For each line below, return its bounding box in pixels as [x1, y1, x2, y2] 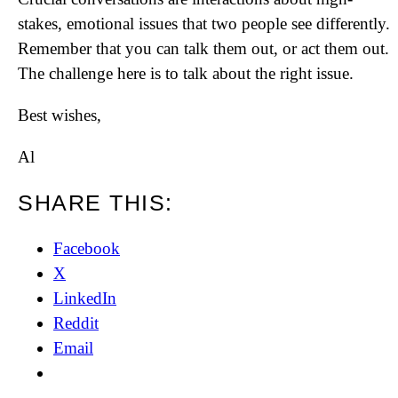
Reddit [53, 314, 99, 332]
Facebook [53, 239, 120, 258]
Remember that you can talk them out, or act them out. [18, 39, 389, 58]
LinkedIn [53, 289, 116, 307]
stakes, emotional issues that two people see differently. [18, 14, 390, 33]
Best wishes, [18, 106, 101, 124]
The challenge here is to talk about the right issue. [18, 64, 354, 83]
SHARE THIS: [18, 190, 173, 215]
